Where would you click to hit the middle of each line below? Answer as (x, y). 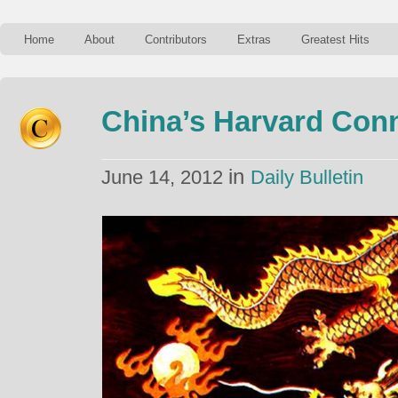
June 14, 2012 (165, 177)
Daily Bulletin (307, 177)
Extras (254, 40)
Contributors (176, 40)
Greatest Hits (335, 40)
